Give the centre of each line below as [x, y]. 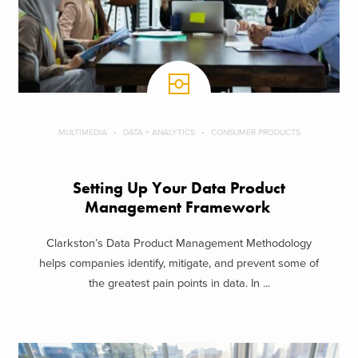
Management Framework [179, 208]
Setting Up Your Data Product [179, 189]
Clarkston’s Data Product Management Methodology [179, 243]
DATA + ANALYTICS [159, 133]
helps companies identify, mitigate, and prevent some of [179, 263]
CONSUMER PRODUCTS [255, 133]
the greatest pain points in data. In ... [179, 283]
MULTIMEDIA [82, 133]
